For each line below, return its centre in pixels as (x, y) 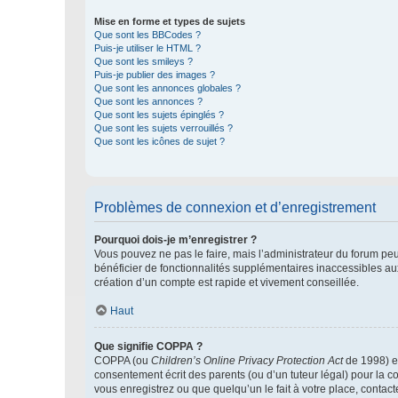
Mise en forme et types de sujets (170, 21)
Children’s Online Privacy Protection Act (247, 361)
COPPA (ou (123, 361)
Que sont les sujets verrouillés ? (163, 128)
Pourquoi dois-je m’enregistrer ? (175, 240)
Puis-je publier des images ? (155, 75)
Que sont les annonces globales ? (167, 88)
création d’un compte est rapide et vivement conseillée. (227, 283)
